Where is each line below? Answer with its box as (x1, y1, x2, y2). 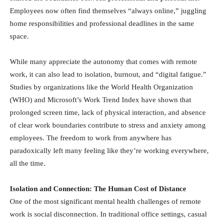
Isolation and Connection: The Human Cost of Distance (10, 185, 186, 193)
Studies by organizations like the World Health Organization (10, 83, 193, 91)
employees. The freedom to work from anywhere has (10, 134, 172, 142)
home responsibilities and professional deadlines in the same (10, 20, 194, 27)
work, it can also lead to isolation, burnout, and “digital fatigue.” (10, 70, 206, 78)
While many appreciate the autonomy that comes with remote (10, 58, 197, 66)
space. (10, 32, 29, 40)
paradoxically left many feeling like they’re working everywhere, (10, 147, 209, 154)
